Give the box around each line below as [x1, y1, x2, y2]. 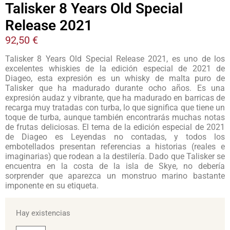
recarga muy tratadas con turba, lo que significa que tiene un [5, 102, 225, 112]
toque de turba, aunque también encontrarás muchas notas [5, 112, 225, 122]
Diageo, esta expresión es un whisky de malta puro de [5, 73, 225, 83]
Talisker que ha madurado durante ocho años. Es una [5, 83, 225, 93]
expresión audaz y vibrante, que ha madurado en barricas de [5, 92, 225, 103]
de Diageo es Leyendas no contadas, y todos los [5, 131, 225, 142]
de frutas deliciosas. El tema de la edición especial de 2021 [5, 122, 225, 132]
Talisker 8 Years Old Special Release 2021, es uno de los [5, 53, 225, 64]
